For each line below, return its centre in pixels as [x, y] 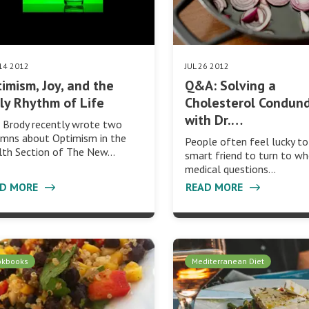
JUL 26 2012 [207, 66]
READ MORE [216, 187]
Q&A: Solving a [231, 86]
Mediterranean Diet [228, 261]
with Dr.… [214, 120]
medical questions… [231, 169]
